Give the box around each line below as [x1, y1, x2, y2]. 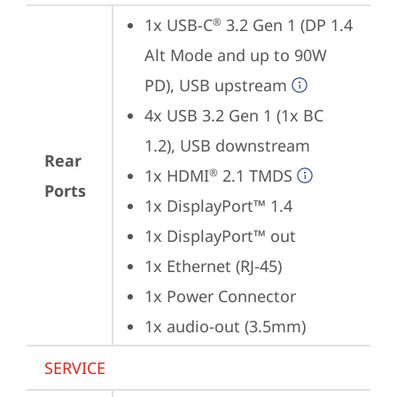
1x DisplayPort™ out [144, 225, 296, 246]
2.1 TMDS [218, 165, 292, 186]
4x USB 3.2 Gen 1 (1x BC [144, 105, 323, 126]
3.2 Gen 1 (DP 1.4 [222, 14, 353, 35]
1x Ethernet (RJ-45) [144, 255, 282, 276]
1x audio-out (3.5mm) [144, 315, 306, 337]
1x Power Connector [144, 285, 296, 307]
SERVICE [44, 357, 105, 378]
